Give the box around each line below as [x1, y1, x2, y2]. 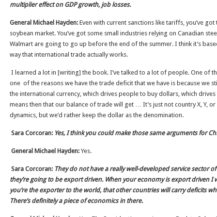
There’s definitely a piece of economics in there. [10, 197, 143, 204]
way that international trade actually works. [10, 51, 128, 58]
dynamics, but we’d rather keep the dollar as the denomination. [10, 111, 184, 119]
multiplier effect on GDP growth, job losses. [10, 1, 131, 8]
